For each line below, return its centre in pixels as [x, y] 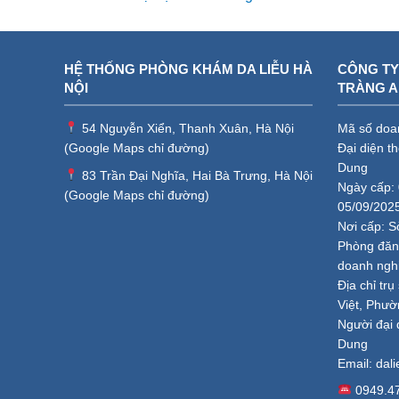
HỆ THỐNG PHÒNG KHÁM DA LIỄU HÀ [188, 69]
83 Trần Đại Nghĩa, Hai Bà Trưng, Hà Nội [195, 175]
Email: [357, 363]
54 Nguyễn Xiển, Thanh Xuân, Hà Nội [186, 128]
